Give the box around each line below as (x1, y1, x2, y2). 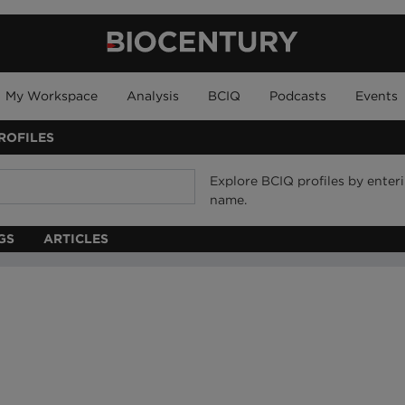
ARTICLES (43, 231, 108, 246)
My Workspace (5, 89, 98, 103)
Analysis (127, 89, 179, 103)
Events (355, 89, 398, 103)
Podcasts (269, 89, 326, 103)
